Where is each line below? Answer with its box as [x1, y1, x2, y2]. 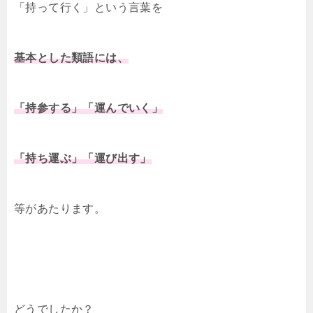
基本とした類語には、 [14, 52, 129, 64]
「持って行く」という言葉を [14, 1, 163, 13]
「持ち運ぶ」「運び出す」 [14, 152, 152, 164]
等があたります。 [14, 203, 106, 214]
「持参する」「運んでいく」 [14, 102, 163, 114]
